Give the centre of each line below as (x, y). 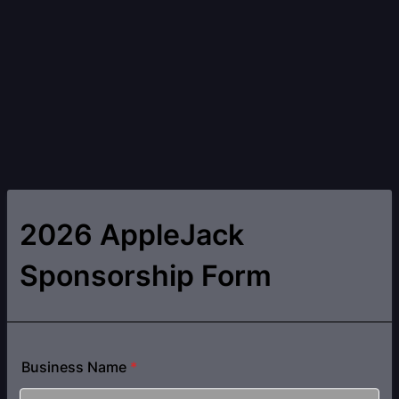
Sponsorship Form (146, 276)
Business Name (74, 367)
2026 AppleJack (132, 235)
